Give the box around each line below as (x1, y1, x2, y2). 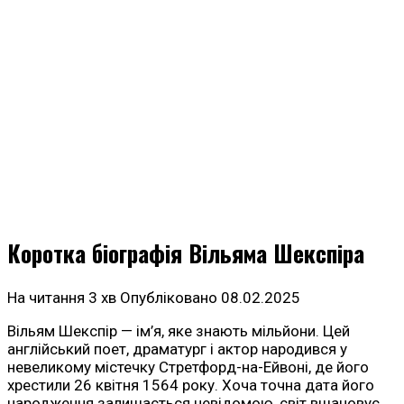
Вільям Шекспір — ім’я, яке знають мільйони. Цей (7, 322, 350, 341)
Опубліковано (120, 289, 217, 308)
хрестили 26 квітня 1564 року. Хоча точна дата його (7, 376, 374, 395)
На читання (7, 289, 85, 308)
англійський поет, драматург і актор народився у (7, 340, 347, 359)
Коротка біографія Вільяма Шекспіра (7, 236, 364, 271)
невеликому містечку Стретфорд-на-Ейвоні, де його (7, 358, 369, 377)
